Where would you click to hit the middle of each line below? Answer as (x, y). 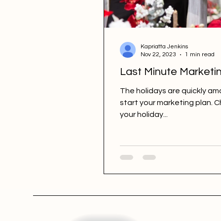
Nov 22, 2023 (158, 55)
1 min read (200, 55)
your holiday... (144, 115)
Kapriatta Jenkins (164, 47)
